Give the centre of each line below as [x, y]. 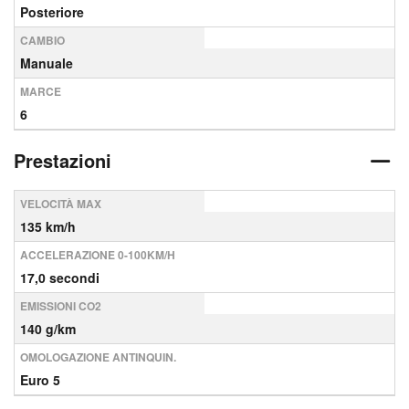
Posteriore [52, 12]
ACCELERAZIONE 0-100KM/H [98, 255]
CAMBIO [42, 40]
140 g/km [48, 329]
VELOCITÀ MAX [61, 204]
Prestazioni [63, 160]
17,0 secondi [60, 278]
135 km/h [48, 226]
